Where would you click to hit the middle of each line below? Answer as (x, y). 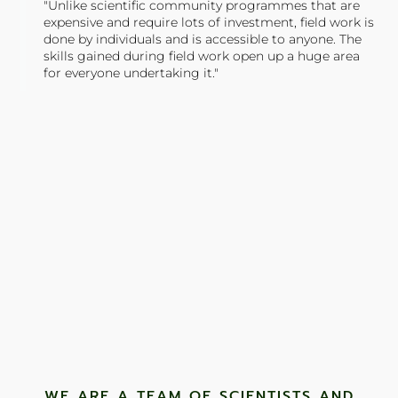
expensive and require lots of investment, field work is (209, 23)
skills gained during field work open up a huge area (202, 56)
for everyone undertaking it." (131, 73)
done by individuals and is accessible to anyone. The (203, 40)
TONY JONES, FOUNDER (106, 98)
